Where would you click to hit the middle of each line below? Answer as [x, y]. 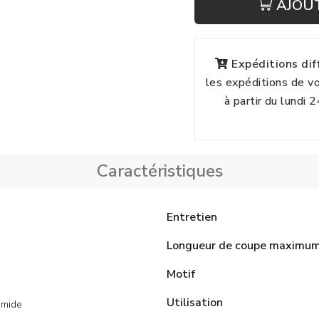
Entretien [192, 217]
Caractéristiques [159, 171]
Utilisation [195, 303]
